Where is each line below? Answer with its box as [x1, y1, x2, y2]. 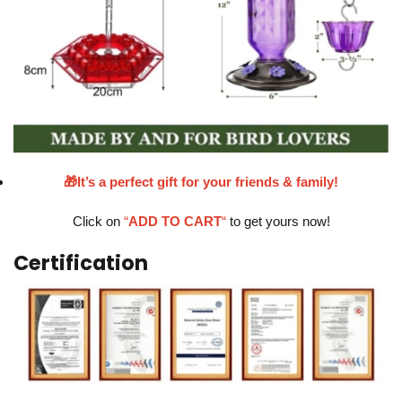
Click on [72, 214, 124, 230]
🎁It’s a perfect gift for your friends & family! [64, 174, 338, 190]
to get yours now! [225, 214, 330, 230]
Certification [13, 249, 148, 278]
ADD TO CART [127, 214, 222, 230]
